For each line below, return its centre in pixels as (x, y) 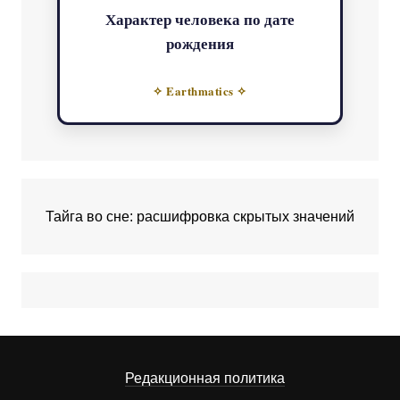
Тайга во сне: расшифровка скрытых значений (200, 217)
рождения (200, 44)
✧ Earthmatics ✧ (200, 91)
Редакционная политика (205, 379)
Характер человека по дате (200, 20)
